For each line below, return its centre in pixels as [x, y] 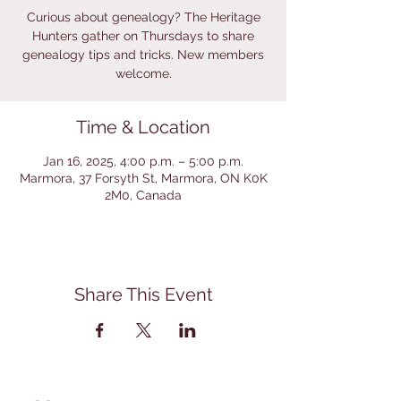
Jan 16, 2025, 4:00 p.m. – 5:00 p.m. [143, 161]
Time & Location [143, 127]
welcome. [143, 73]
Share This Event [143, 294]
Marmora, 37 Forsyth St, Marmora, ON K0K [143, 178]
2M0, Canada [143, 195]
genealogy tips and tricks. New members [143, 55]
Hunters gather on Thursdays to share [143, 36]
